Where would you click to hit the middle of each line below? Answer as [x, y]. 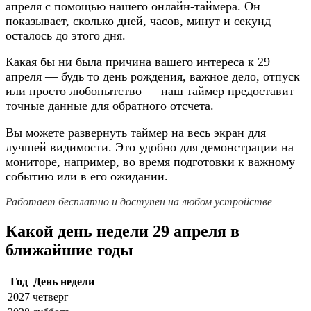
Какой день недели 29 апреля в [123, 232]
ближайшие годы [69, 250]
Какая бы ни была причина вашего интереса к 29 [138, 62]
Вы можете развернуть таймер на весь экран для [136, 132]
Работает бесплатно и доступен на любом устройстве [139, 202]
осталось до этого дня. [66, 35]
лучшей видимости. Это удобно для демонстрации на [150, 147]
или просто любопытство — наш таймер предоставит [150, 91]
